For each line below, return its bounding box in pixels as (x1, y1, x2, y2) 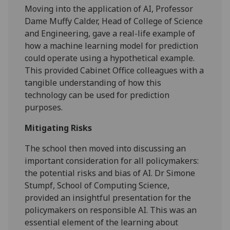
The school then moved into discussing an (25, 142, 186, 154)
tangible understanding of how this (25, 76, 162, 88)
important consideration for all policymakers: (25, 155, 199, 166)
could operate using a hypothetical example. (25, 52, 195, 64)
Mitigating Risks (25, 122, 92, 133)
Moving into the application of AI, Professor (25, 3, 194, 14)
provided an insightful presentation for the (25, 191, 191, 203)
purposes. (25, 101, 63, 113)
